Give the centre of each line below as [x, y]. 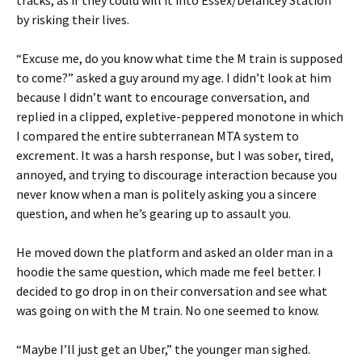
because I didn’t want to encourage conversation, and [163, 97]
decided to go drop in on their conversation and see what [172, 291]
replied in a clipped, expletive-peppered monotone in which [180, 116]
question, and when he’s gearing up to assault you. [154, 213]
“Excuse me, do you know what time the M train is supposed [179, 58]
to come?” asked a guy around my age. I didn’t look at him [174, 78]
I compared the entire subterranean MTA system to [158, 136]
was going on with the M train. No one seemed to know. [168, 310]
